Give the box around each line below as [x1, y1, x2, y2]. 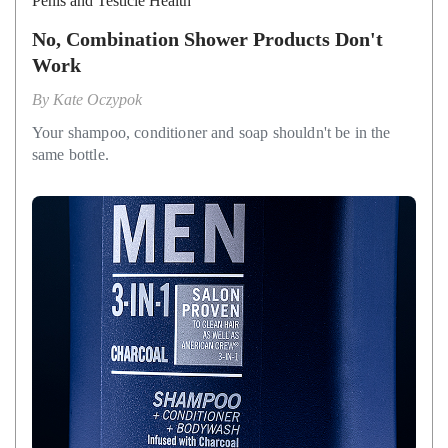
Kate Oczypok [53, 91, 142, 109]
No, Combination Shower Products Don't [32, 28, 383, 51]
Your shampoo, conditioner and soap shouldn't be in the [32, 124, 391, 142]
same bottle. [32, 146, 109, 164]
